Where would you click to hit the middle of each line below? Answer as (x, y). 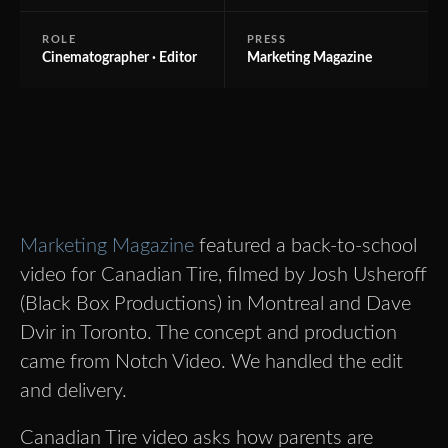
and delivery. (73, 390)
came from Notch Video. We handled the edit (211, 361)
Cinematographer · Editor (119, 57)
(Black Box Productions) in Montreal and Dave (215, 303)
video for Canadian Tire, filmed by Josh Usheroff (223, 274)
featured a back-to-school (305, 245)
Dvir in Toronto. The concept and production (208, 332)
